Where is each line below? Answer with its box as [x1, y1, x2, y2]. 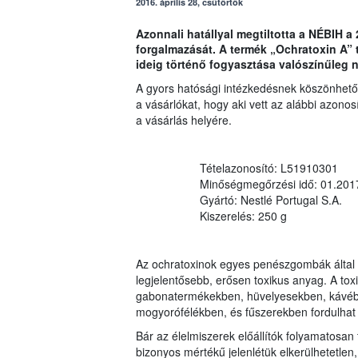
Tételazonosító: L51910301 [199, 160, 338, 177]
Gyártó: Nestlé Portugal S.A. [199, 192, 342, 209]
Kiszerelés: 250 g [199, 208, 287, 225]
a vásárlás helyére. [135, 112, 232, 129]
